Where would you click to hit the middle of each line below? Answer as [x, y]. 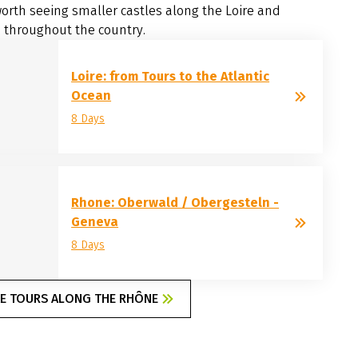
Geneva [95, 221]
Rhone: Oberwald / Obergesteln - [175, 202]
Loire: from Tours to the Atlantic [171, 77]
